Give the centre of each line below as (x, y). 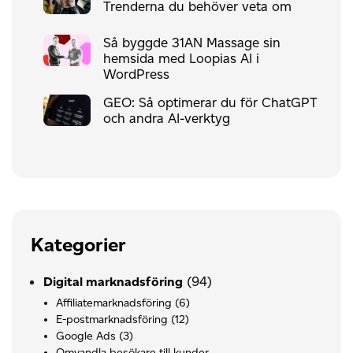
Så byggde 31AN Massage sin (192, 42)
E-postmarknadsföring (112, 319)
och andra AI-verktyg (167, 118)
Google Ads (86, 336)
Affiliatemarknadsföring (114, 303)
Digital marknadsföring (113, 281)
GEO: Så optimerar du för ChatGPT (210, 102)
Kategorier (78, 244)
